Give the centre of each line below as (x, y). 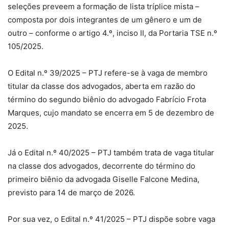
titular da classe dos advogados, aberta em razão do (101, 86)
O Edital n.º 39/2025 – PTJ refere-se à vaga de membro (108, 73)
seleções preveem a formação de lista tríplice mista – (104, 7)
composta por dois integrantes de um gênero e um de (105, 20)
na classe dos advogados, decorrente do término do (101, 166)
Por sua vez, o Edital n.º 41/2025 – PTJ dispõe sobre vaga (111, 219)
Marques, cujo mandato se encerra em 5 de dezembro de (111, 113)
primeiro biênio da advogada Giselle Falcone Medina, (104, 179)
